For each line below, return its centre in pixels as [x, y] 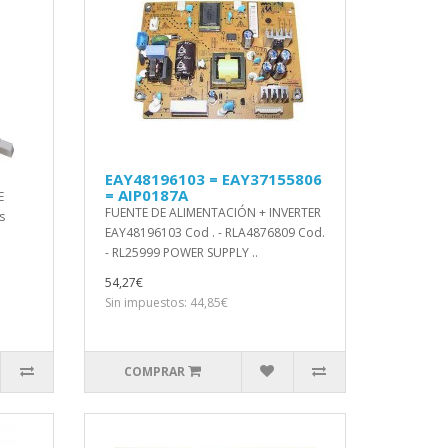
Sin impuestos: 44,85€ [166, 302]
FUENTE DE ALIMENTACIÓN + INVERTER [212, 212]
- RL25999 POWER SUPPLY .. [181, 252]
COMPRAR [155, 371]
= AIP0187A [146, 195]
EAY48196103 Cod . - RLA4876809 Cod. [214, 232]
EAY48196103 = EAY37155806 [213, 179]
